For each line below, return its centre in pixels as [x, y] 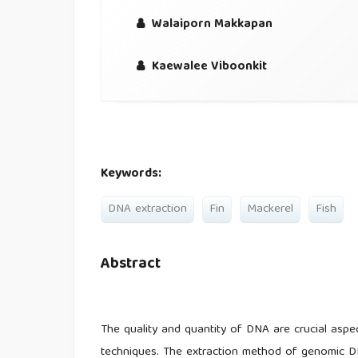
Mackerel [270, 210]
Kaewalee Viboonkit [207, 66]
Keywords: [131, 175]
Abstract [131, 264]
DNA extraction [148, 210]
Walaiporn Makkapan [210, 25]
